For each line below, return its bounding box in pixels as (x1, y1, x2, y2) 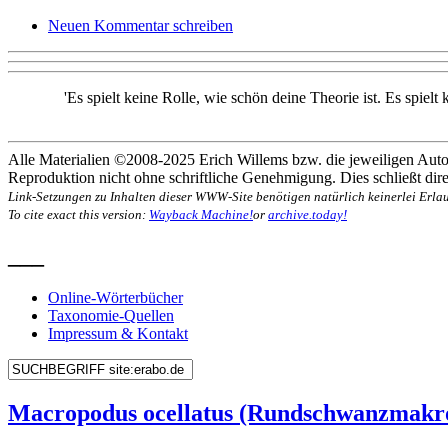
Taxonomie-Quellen (48, 307, 174, 325)
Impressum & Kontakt (48, 325, 188, 343)
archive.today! (268, 206, 347, 222)
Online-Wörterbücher (48, 289, 183, 307)
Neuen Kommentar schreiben (48, 16, 233, 34)
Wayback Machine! (149, 206, 253, 222)
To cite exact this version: (8, 206, 149, 222)
